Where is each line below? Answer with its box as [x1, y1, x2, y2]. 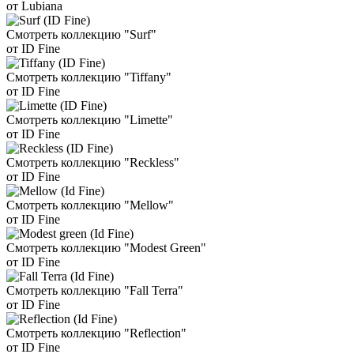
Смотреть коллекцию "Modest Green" [6, 241, 206, 255]
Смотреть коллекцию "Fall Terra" [6, 284, 183, 298]
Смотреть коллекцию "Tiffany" [6, 70, 171, 85]
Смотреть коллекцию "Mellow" [6, 198, 174, 213]
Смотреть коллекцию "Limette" [6, 113, 173, 127]
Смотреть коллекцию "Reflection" [6, 326, 186, 341]
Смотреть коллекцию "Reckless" [6, 156, 179, 170]
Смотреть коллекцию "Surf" [6, 28, 156, 42]
